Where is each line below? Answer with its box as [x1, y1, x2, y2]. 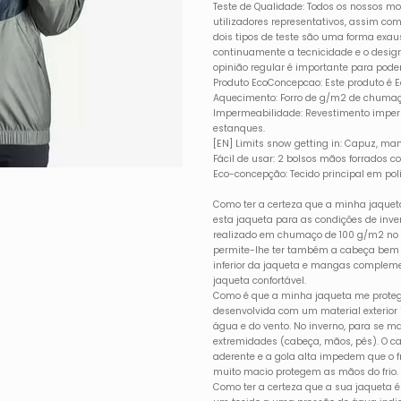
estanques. [213, 121, 266, 135]
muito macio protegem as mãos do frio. [213, 364, 399, 379]
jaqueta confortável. [213, 273, 307, 287]
